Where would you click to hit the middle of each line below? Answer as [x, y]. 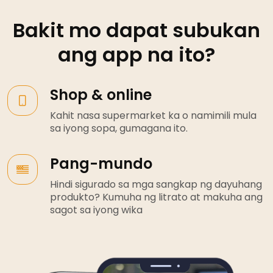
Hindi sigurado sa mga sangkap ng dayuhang [156, 184]
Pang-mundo [101, 163]
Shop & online [101, 94]
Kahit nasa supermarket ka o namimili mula [153, 115]
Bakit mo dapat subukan [136, 30]
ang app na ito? [136, 54]
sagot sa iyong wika [96, 210]
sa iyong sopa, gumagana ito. [119, 128]
